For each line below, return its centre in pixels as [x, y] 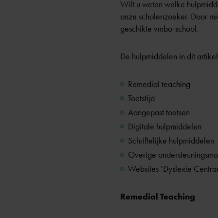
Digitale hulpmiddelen [165, 127]
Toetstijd [141, 98]
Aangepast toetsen [159, 112]
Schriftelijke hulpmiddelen [171, 141]
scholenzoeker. [165, 17]
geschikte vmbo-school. [159, 29]
